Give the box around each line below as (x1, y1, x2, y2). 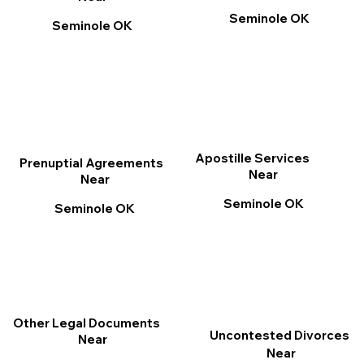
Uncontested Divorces (209, 327, 349, 344)
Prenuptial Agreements (19, 155, 163, 171)
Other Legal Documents (12, 315, 160, 331)
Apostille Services (195, 150, 310, 167)
